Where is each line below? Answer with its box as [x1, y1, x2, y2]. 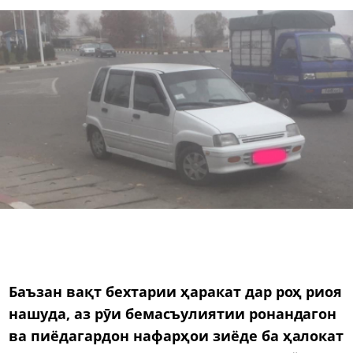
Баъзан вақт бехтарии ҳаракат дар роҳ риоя [9, 281, 343, 301]
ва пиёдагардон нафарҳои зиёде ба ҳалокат [9, 325, 344, 345]
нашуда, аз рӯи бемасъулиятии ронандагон [9, 303, 337, 323]
